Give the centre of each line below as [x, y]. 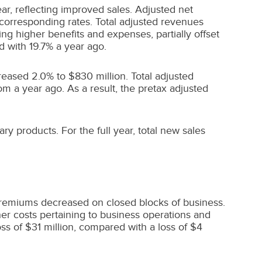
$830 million [97, 76]
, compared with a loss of [132, 227]
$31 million [49, 227]
